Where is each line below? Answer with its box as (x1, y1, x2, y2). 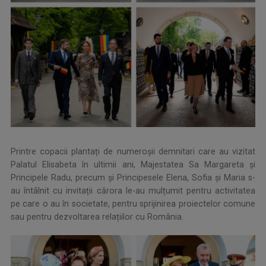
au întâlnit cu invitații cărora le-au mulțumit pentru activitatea (11, 186, 255, 196)
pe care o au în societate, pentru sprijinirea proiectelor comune (11, 199, 255, 209)
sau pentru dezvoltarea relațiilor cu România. (11, 212, 183, 222)
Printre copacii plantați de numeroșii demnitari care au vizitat (11, 147, 255, 157)
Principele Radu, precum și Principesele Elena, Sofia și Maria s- (11, 173, 255, 183)
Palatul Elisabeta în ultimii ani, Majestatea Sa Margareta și (11, 160, 255, 170)
